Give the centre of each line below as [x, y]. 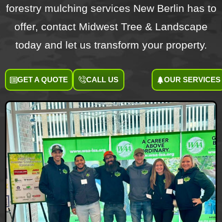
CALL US [102, 80]
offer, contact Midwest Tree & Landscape [111, 27]
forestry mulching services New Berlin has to [111, 8]
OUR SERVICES [192, 80]
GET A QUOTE [43, 80]
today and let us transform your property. [111, 45]
